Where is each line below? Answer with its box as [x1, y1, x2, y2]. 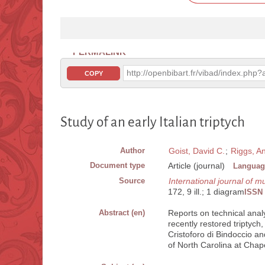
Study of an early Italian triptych [60, 115, 245, 130]
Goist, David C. [169, 146, 225, 156]
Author [120, 146, 145, 156]
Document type [90, 161, 145, 170]
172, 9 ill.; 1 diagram [168, 187, 244, 197]
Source [119, 176, 145, 186]
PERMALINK [73, 47, 126, 57]
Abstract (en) [99, 208, 145, 218]
